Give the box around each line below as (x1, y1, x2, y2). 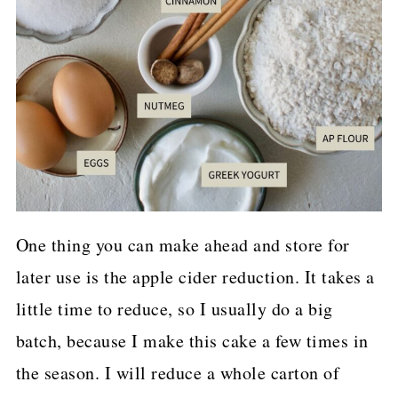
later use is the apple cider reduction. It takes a (15, 265, 375, 290)
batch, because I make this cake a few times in (15, 329, 369, 354)
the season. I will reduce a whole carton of (15, 361, 340, 386)
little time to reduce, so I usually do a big (15, 297, 333, 322)
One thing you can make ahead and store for (15, 233, 350, 258)
